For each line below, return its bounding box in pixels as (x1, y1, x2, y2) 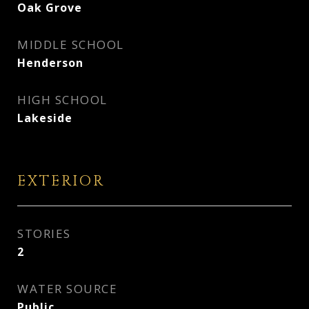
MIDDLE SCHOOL (17, 37, 124, 52)
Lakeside (17, 110, 72, 126)
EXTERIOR (17, 172, 105, 191)
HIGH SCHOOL (17, 92, 108, 108)
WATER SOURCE (17, 281, 117, 297)
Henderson (17, 55, 83, 70)
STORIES (17, 226, 71, 241)
